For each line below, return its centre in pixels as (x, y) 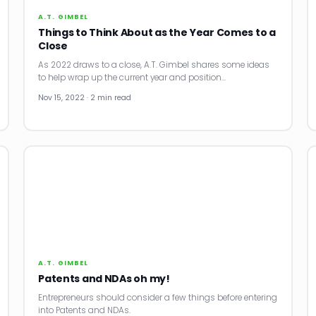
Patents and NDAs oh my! (104, 278)
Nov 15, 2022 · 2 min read (85, 97)
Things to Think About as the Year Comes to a (157, 32)
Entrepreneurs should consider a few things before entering (158, 297)
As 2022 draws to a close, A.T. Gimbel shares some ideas (154, 65)
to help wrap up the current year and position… (132, 77)
